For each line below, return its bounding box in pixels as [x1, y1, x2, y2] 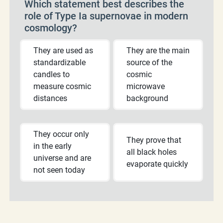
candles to [33, 69, 70, 79]
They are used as [33, 45, 93, 55]
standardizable [33, 57, 86, 67]
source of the [126, 57, 172, 67]
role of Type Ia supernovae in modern [24, 9, 188, 22]
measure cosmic [33, 81, 91, 91]
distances [33, 93, 67, 103]
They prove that [126, 135, 181, 145]
